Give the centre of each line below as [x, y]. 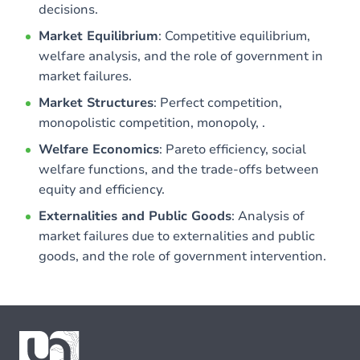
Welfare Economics [99, 149]
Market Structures [96, 103]
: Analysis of [268, 216]
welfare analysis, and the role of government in [181, 56]
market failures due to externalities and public [177, 236]
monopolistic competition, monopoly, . [152, 123]
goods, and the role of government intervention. [182, 256]
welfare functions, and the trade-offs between [179, 170]
